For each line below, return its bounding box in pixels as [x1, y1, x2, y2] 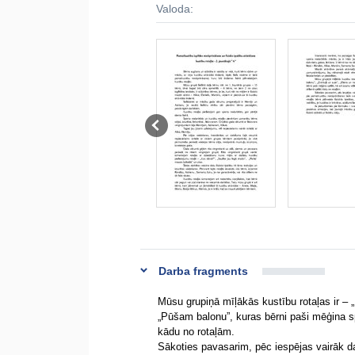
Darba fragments [158, 265, 248, 277]
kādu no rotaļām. [158, 326, 235, 338]
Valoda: [156, 2, 193, 15]
